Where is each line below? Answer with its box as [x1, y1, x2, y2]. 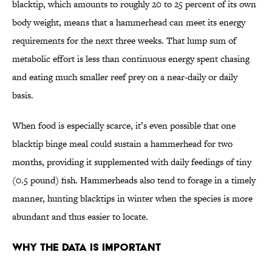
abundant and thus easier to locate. [12, 210, 148, 223]
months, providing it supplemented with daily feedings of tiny [12, 155, 251, 169]
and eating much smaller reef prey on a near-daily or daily [12, 70, 237, 84]
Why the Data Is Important [12, 240, 161, 254]
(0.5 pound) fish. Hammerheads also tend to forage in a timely [12, 174, 256, 187]
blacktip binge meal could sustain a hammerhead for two [12, 137, 233, 151]
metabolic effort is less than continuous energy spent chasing [12, 52, 250, 66]
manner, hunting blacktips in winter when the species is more [12, 192, 253, 205]
